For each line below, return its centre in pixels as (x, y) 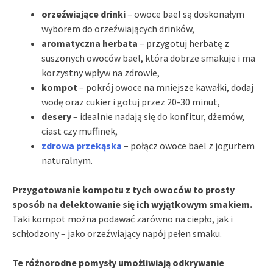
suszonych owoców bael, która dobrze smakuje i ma (148, 58)
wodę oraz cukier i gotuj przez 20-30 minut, (131, 101)
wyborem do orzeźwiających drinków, (118, 28)
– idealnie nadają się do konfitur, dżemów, (158, 116)
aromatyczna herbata (90, 43)
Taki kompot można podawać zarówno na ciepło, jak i (122, 218)
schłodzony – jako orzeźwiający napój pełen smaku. (117, 233)
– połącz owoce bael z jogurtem (188, 145)
